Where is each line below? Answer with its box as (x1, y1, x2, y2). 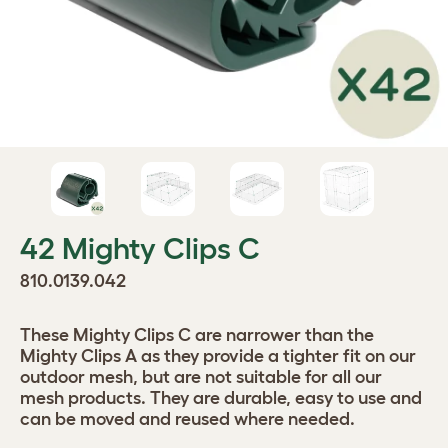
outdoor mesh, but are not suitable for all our (20, 367, 382, 387)
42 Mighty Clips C (20, 232, 260, 265)
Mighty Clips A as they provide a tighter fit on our (20, 346, 416, 366)
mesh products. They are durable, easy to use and (20, 388, 422, 408)
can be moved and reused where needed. (20, 409, 355, 429)
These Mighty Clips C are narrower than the (20, 325, 374, 345)
